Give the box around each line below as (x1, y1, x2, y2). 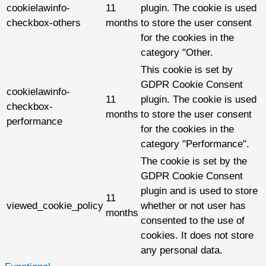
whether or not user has (141, 200, 246, 212)
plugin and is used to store (141, 185, 258, 197)
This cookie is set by (141, 64, 233, 76)
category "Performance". (141, 138, 249, 150)
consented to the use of (141, 215, 245, 227)
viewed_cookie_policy (7, 200, 103, 212)
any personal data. (141, 245, 223, 256)
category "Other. (141, 47, 213, 59)
